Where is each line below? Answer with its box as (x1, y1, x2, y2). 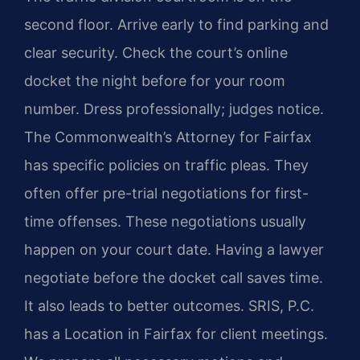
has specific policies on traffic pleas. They (24, 157, 309, 174)
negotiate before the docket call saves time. (24, 269, 323, 287)
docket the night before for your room (24, 72, 285, 90)
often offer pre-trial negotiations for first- (24, 185, 309, 202)
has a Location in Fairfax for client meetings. (24, 325, 328, 343)
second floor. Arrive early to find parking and (24, 16, 329, 34)
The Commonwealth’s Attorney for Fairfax (24, 129, 312, 146)
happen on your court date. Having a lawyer (24, 241, 324, 259)
